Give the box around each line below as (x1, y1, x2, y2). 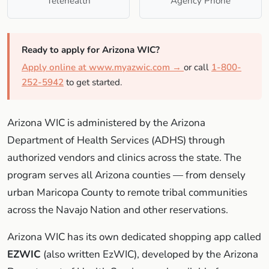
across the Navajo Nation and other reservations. (7, 202, 228, 217)
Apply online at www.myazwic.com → (22, 61, 184, 73)
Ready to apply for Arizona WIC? (22, 43, 160, 56)
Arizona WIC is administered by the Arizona (7, 115, 205, 130)
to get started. (64, 76, 122, 88)
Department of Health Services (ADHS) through (7, 133, 225, 147)
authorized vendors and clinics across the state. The (7, 150, 241, 165)
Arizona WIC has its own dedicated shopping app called (7, 229, 261, 244)
